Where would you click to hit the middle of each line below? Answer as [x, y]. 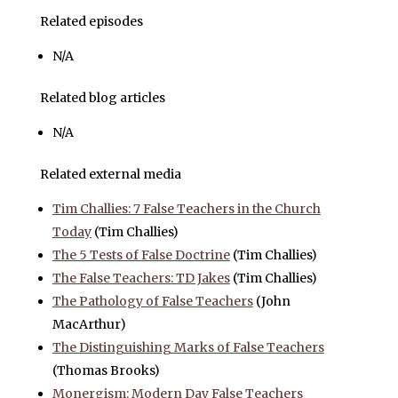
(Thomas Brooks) [106, 371]
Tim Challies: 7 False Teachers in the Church [186, 209]
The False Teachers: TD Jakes [141, 279]
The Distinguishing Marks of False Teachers [188, 348]
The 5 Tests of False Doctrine [141, 255]
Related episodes [91, 22]
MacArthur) [89, 325]
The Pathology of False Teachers [152, 302]
